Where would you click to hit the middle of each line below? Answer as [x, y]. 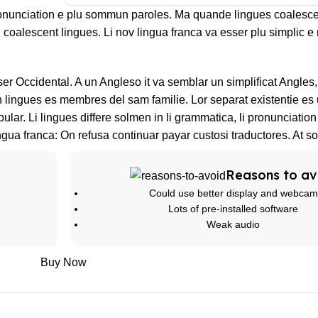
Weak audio [234, 224]
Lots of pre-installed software [234, 208]
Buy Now [64, 262]
